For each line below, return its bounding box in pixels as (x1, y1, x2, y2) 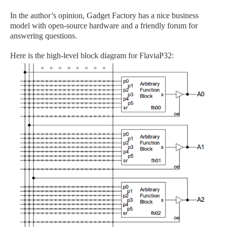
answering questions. (10, 31, 77, 40)
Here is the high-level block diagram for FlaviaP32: (10, 51, 174, 60)
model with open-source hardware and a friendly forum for (10, 21, 198, 30)
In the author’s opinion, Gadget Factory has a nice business (10, 11, 199, 20)
